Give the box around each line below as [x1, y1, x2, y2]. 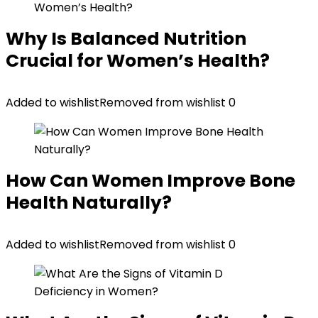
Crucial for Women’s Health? [6, 48, 270, 73]
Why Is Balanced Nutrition [6, 26, 246, 51]
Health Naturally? [6, 190, 172, 215]
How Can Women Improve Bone [6, 168, 295, 193]
